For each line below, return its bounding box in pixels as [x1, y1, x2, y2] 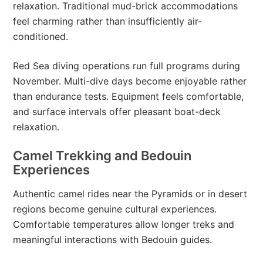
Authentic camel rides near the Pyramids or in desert [13, 188, 248, 200]
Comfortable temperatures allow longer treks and [13, 218, 235, 231]
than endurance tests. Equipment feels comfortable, [13, 90, 244, 103]
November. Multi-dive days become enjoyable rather [13, 75, 247, 87]
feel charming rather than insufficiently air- [13, 15, 203, 28]
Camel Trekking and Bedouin [13, 148, 192, 164]
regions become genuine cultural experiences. [13, 203, 217, 215]
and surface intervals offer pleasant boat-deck [13, 106, 221, 118]
